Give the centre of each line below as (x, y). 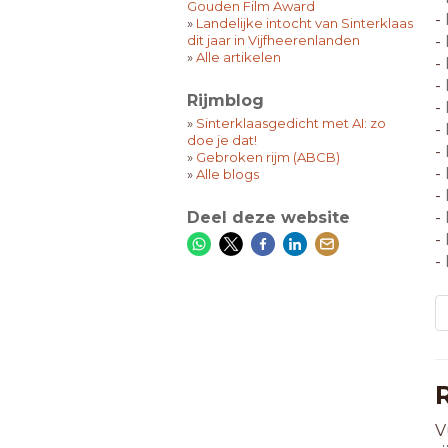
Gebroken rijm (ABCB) (268, 157)
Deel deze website (268, 217)
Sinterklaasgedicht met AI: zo (291, 123)
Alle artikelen (238, 57)
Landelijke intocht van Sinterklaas (304, 23)
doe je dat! (222, 140)
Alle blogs (227, 174)
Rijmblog (225, 100)
